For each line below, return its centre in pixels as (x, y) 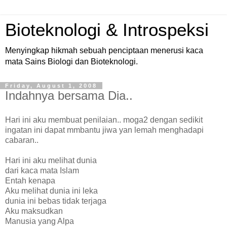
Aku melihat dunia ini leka (51, 191)
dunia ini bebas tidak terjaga (56, 201)
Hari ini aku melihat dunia (51, 160)
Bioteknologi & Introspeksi (107, 30)
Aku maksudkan (34, 211)
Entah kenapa (30, 180)
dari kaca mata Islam (42, 170)
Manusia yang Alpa (40, 221)
